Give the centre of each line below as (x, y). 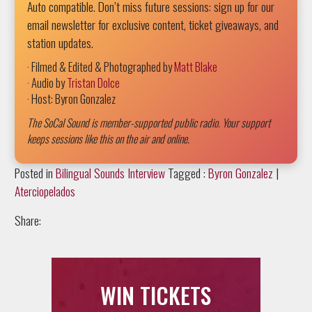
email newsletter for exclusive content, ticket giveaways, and (153, 24)
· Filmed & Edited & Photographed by (100, 66)
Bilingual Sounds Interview (110, 172)
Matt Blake (195, 66)
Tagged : (186, 172)
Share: (28, 220)
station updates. (60, 42)
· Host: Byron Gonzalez (71, 98)
